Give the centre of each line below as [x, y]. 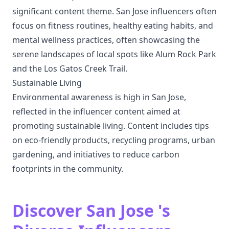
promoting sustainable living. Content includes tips [111, 126]
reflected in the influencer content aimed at [96, 111]
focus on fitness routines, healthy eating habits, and [113, 26]
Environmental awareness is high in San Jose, [99, 97]
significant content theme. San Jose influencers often [114, 11]
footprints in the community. [68, 169]
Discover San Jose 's [91, 210]
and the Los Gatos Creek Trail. [70, 68]
